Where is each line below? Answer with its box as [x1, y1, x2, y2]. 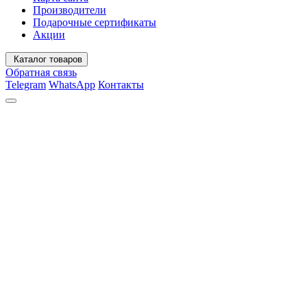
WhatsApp [49, 78, 95, 90]
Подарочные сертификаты [33, 16, 156, 28]
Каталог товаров [14, 53, 82, 64]
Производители [33, 3, 106, 16]
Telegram [5, 78, 46, 90]
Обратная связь [5, 66, 77, 78]
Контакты [98, 78, 144, 90]
